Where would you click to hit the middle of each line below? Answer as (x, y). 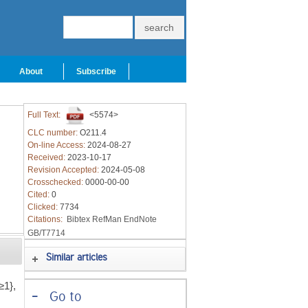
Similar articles (77, 259)
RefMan (107, 219)
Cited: (39, 195)
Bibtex (78, 219)
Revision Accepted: (64, 170)
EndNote (140, 219)
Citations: (46, 219)
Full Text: (45, 115)
